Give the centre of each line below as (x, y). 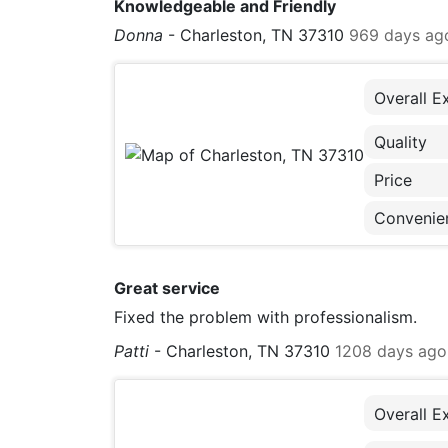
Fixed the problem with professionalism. (265, 317)
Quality (400, 141)
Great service (167, 288)
